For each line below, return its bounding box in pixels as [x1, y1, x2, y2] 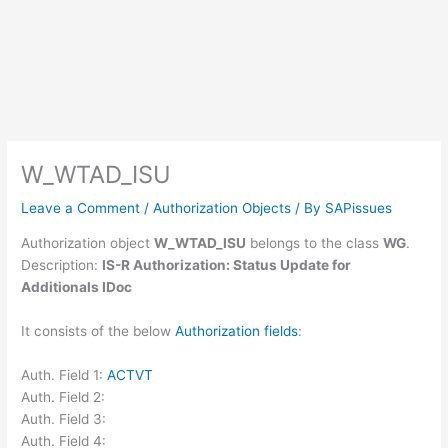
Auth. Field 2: [21, 388, 106, 405]
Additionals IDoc [21, 278, 133, 295]
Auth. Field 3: [21, 410, 107, 427]
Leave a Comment [21, 200, 141, 217]
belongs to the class [246, 234, 384, 251]
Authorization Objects [153, 200, 292, 217]
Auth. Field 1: [21, 366, 108, 383]
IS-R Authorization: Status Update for [102, 256, 352, 273]
